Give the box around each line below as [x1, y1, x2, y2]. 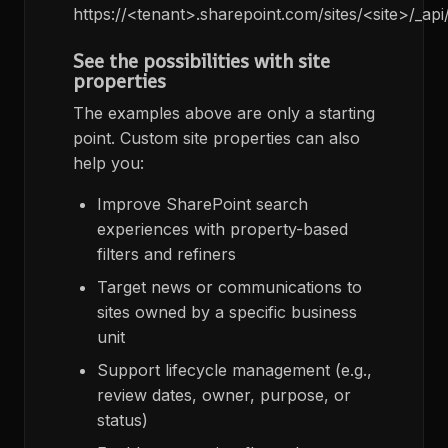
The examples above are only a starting [73, 103, 375, 124]
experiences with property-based [97, 219, 348, 240]
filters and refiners [97, 244, 236, 265]
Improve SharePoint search [97, 194, 308, 215]
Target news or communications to [97, 277, 362, 298]
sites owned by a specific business [97, 302, 357, 323]
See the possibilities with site [73, 48, 330, 75]
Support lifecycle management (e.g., [97, 360, 372, 381]
